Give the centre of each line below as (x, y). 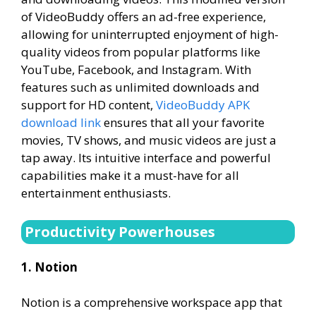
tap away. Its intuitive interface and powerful (146, 158)
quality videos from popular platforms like (141, 52)
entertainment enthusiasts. (96, 193)
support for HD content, (89, 105)
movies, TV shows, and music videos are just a (149, 140)
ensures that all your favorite (183, 122)
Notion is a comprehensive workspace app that (152, 302)
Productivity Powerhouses (120, 231)
